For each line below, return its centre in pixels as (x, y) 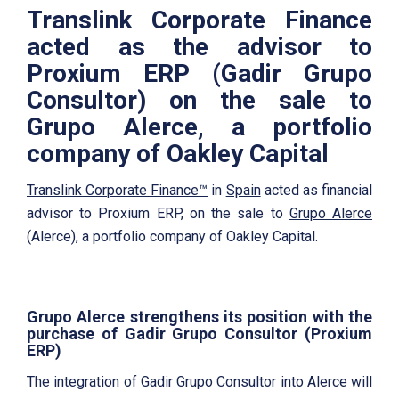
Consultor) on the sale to (199, 100)
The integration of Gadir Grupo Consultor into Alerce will (199, 382)
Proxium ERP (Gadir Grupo (199, 73)
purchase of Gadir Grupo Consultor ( (169, 333)
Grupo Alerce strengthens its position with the (199, 316)
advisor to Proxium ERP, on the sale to (158, 214)
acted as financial (317, 191)
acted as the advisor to (199, 46)
